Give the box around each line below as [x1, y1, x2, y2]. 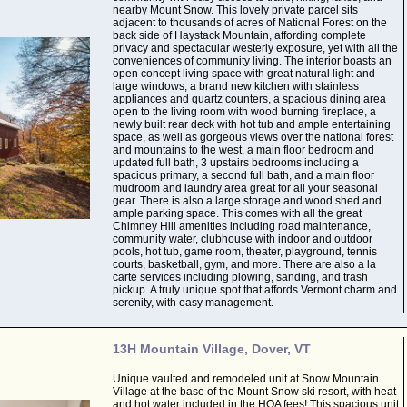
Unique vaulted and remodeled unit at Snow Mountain [112, 372, 379, 385]
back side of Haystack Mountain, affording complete [112, 29, 366, 42]
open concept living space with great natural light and [112, 67, 375, 80]
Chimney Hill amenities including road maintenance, [112, 220, 371, 233]
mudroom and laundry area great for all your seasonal [112, 182, 378, 194]
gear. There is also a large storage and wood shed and [112, 194, 382, 207]
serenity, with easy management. [112, 296, 273, 309]
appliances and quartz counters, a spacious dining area [112, 93, 386, 105]
